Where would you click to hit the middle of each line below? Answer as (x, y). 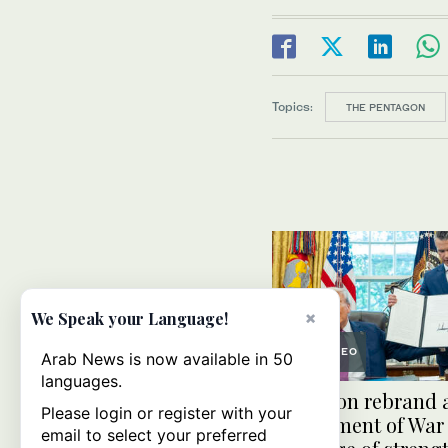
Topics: (292, 106)
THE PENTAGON (385, 107)
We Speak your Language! (129, 318)
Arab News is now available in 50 (167, 359)
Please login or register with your (166, 413)
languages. (81, 381)
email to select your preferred (154, 435)
